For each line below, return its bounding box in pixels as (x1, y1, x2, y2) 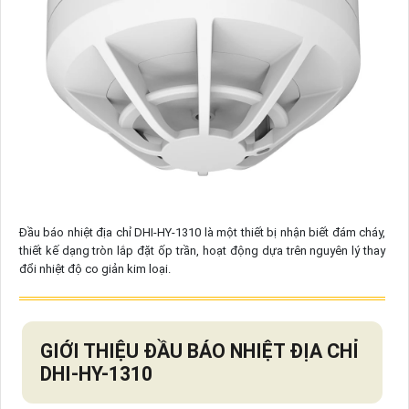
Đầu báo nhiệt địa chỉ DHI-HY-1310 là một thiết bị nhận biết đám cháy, (18, 225, 386, 239)
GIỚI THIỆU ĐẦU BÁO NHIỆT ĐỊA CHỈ (39, 339, 359, 362)
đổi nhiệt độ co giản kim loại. (18, 261, 171, 276)
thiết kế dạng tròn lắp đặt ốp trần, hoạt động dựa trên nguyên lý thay (18, 243, 386, 257)
